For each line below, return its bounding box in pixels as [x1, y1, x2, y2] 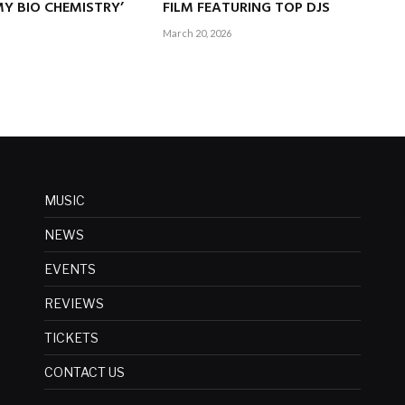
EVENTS [44, 260, 96, 277]
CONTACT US [44, 363, 125, 380]
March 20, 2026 [163, 26, 232, 39]
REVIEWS [44, 295, 104, 311]
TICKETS [44, 329, 99, 345]
